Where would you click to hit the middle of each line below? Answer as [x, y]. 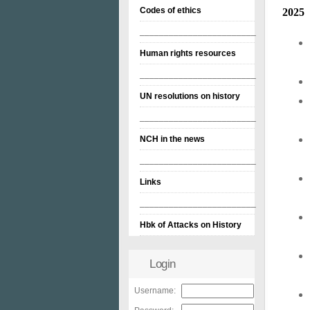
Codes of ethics [171, 10]
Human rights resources [188, 53]
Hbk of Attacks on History [191, 225]
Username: [155, 291]
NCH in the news [172, 139]
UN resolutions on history [190, 96]
